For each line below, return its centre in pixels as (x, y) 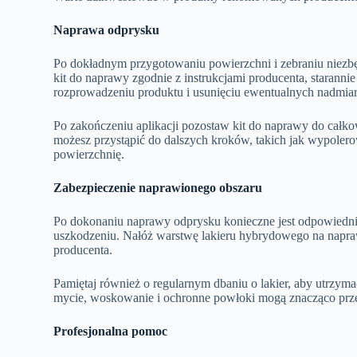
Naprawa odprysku (107, 29)
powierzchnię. (89, 154)
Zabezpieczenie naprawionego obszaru (158, 187)
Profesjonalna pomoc (111, 331)
